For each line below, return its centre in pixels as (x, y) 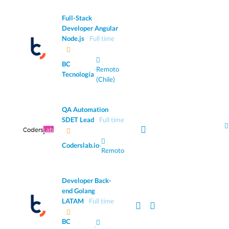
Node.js (73, 39)
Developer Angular (90, 28)
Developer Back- (87, 181)
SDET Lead (78, 120)
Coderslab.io (81, 145)
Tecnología (78, 74)
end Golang (78, 191)
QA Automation (85, 110)
